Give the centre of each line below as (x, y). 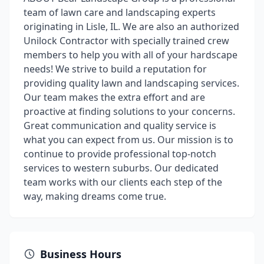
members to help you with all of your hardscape (131, 55)
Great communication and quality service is (120, 126)
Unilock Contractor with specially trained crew (126, 41)
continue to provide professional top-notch (120, 154)
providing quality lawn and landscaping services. (131, 83)
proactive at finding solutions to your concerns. (129, 111)
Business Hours (81, 254)
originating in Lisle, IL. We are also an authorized (131, 27)
